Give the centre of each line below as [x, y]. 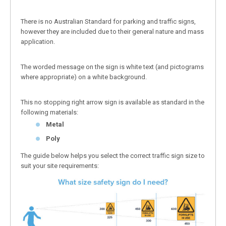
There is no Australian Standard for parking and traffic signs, [108, 21]
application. [38, 41]
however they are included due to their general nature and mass [112, 31]
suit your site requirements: [60, 165]
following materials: [49, 112]
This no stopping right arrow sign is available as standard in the [112, 102]
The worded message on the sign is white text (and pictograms [112, 67]
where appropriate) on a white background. [84, 77]
